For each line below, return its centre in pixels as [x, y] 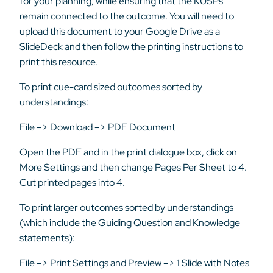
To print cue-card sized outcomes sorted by [111, 87]
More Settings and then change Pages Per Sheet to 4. [133, 167]
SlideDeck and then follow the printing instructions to [131, 47]
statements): [47, 238]
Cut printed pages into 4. [72, 183]
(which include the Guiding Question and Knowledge [130, 223]
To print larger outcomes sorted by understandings [126, 207]
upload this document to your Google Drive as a [120, 31]
